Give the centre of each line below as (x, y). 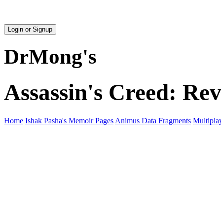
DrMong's (50, 56)
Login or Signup (30, 29)
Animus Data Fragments (153, 120)
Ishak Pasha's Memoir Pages (69, 120)
